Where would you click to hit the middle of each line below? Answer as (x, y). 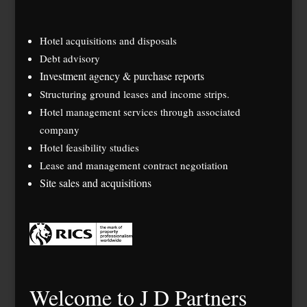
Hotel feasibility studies (89, 147)
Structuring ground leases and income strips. (134, 94)
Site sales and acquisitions (95, 182)
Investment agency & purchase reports (122, 75)
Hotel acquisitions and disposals (108, 40)
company (59, 129)
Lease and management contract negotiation (134, 165)
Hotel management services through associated (140, 111)
